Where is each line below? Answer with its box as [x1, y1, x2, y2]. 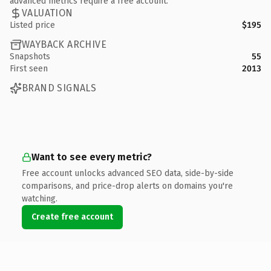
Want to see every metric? [31, 151, 152, 163]
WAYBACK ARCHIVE [22, 39, 106, 50]
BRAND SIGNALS [22, 82, 97, 94]
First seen [10, 63, 48, 74]
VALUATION [22, 7, 73, 19]
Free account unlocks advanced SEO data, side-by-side [22, 168, 233, 178]
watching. [22, 193, 57, 204]
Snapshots [10, 51, 50, 62]
